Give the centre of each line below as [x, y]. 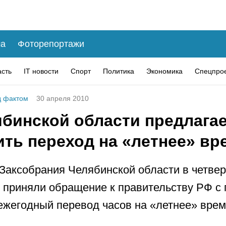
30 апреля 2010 [63, 98]
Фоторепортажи [51, 44]
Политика [119, 71]
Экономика [164, 71]
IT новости [41, 71]
